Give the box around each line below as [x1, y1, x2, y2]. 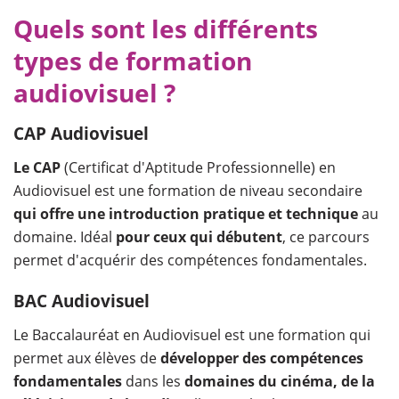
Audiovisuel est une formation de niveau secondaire [13, 180, 362, 200]
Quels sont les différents [13, 11, 318, 45]
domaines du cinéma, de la [184, 370, 375, 391]
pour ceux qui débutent [116, 226, 282, 247]
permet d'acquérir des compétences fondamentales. [13, 249, 370, 270]
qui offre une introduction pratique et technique [13, 203, 362, 224]
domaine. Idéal [13, 226, 116, 247]
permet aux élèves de [13, 347, 157, 368]
